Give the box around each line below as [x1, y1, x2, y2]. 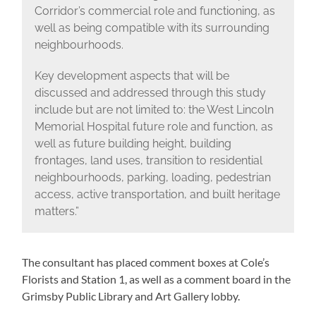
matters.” [34, 205, 79, 219]
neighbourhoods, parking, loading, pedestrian [34, 171, 271, 185]
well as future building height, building [34, 137, 231, 151]
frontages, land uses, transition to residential [34, 154, 262, 168]
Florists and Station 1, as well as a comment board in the [22, 272, 291, 286]
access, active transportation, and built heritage [34, 188, 280, 202]
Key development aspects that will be [34, 69, 229, 83]
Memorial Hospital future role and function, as [34, 120, 273, 134]
